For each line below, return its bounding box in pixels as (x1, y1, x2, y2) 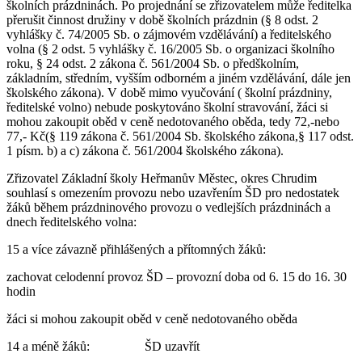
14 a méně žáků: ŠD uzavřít (6, 339, 200, 353)
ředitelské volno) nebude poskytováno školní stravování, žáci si (6, 99, 328, 114)
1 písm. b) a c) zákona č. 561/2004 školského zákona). (6, 143, 284, 158)
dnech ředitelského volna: (6, 214, 137, 229)
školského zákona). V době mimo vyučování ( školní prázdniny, (6, 85, 332, 99)
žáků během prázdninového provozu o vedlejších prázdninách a (6, 200, 330, 214)
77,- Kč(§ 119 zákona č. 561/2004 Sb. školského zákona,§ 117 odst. (6, 128, 354, 143)
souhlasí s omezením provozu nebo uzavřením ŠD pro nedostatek (6, 185, 339, 200)
